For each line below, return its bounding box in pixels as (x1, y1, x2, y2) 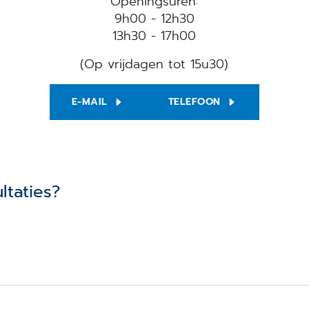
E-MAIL (71, 94, 108, 109)
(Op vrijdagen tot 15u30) (80, 54, 229, 74)
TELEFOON (168, 94, 221, 109)
